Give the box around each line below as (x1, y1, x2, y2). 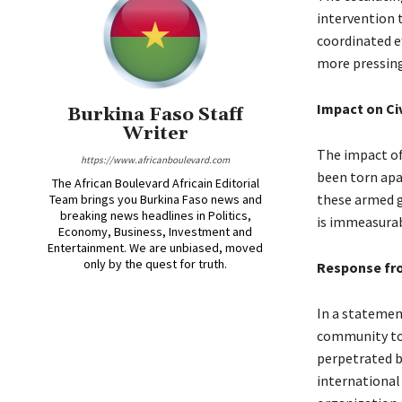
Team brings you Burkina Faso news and (48, 191, 262, 208)
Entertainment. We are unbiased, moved (48, 240, 264, 257)
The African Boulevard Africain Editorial (51, 175, 259, 192)
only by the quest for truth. (83, 256, 228, 273)
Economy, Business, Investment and (58, 223, 253, 240)
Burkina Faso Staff (67, 103, 244, 127)
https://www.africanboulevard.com (81, 153, 231, 167)
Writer (122, 122, 188, 146)
